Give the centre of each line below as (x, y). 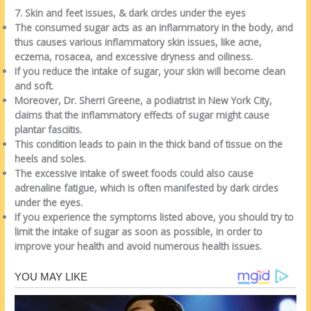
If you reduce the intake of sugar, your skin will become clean (150, 71)
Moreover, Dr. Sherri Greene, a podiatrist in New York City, (144, 100)
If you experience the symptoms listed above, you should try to (154, 217)
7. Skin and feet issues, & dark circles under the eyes (131, 12)
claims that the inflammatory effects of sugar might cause (142, 115)
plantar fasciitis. (49, 129)
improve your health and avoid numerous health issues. (138, 246)
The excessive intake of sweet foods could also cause (134, 173)
